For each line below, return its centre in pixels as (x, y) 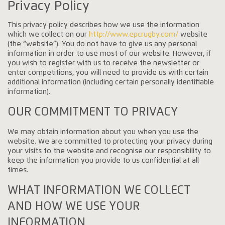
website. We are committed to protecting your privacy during (110, 141)
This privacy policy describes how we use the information (104, 25)
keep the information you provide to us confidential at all (103, 160)
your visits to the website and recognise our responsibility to (109, 151)
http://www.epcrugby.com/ (134, 34)
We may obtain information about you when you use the (103, 132)
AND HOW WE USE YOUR (74, 207)
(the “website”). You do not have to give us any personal (102, 44)
